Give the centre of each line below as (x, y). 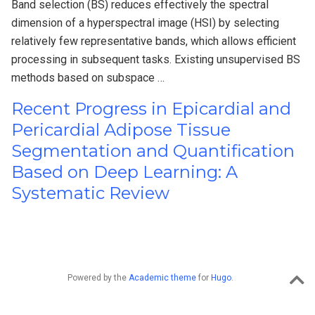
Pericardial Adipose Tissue (121, 129)
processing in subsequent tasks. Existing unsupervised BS (156, 59)
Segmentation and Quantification (153, 150)
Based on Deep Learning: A (124, 172)
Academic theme (162, 277)
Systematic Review (90, 193)
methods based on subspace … (88, 77)
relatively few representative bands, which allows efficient (154, 41)
